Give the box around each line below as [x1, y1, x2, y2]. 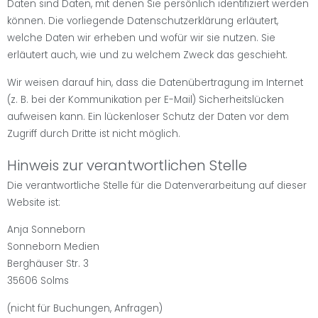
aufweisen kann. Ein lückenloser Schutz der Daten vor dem [7, 109, 289, 124]
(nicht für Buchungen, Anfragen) [7, 301, 163, 315]
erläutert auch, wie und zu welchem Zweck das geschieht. [7, 48, 287, 62]
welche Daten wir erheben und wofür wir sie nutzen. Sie [7, 31, 275, 45]
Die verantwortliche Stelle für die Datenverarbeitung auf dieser [7, 178, 307, 192]
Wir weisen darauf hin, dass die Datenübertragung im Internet [7, 75, 303, 89]
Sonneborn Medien [7, 240, 99, 254]
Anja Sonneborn [7, 223, 85, 237]
